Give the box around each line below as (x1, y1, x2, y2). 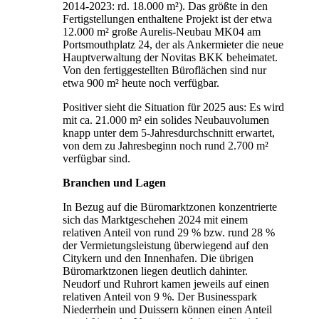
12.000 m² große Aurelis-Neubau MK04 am (63, 25, 261, 38)
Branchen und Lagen (63, 176, 166, 189)
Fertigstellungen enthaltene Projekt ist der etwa (63, 12, 272, 25)
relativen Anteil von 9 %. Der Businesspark (63, 290, 257, 303)
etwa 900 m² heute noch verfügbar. (63, 76, 219, 89)
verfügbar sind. (63, 152, 130, 164)
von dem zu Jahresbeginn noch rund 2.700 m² (63, 139, 268, 152)
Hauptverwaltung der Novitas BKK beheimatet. (63, 51, 278, 63)
